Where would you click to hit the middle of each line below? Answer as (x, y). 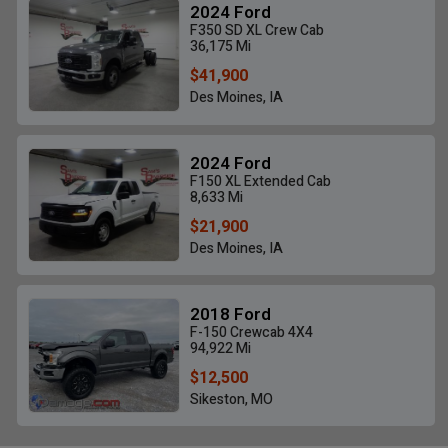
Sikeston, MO (229, 399)
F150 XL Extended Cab (258, 181)
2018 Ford (228, 314)
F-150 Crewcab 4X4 (249, 332)
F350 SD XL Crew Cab (255, 31)
